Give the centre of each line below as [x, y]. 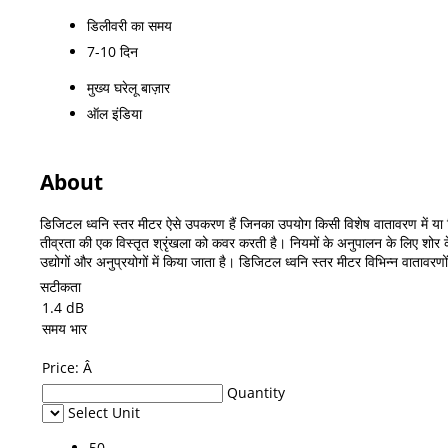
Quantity [256, 392]
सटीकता [60, 286]
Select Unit [104, 412]
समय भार [64, 328]
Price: [62, 367]
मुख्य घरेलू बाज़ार [128, 87]
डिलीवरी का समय [129, 25]
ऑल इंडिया [114, 113]
